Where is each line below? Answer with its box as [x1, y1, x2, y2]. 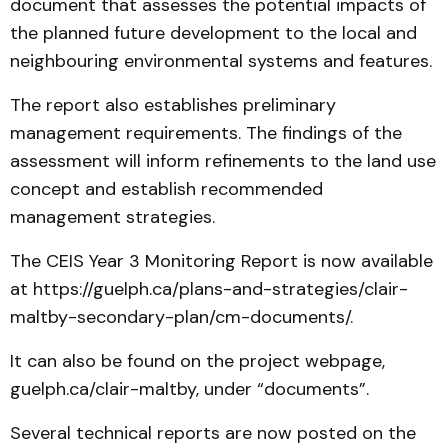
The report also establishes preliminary [10, 93, 336, 117]
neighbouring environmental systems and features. [10, 49, 432, 73]
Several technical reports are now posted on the [10, 421, 416, 445]
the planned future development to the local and [10, 21, 417, 45]
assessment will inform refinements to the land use [10, 149, 436, 173]
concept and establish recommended [10, 177, 323, 201]
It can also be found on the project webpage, [10, 349, 385, 373]
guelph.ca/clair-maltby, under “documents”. [10, 377, 369, 401]
